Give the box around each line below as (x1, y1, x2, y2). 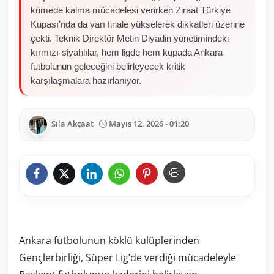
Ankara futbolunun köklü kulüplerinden (19, 233, 199, 247)
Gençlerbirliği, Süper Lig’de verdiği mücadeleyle (19, 250, 236, 264)
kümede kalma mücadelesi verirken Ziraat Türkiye (31, 5, 231, 15)
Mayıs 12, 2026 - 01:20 (109, 118, 189, 130)
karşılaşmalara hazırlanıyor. (31, 75, 141, 86)
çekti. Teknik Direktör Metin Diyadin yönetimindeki (31, 33, 229, 43)
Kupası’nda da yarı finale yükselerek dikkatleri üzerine (31, 19, 245, 29)
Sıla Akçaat (51, 118, 94, 130)
